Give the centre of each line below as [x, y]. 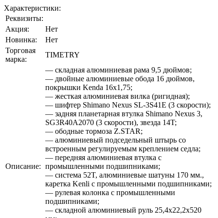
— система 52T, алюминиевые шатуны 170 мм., [125, 175]
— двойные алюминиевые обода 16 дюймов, [120, 79]
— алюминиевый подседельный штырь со [116, 140]
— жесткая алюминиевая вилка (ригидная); [118, 96]
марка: [16, 59]
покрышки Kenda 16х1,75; [89, 87]
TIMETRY [63, 55]
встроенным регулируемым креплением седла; [123, 149]
